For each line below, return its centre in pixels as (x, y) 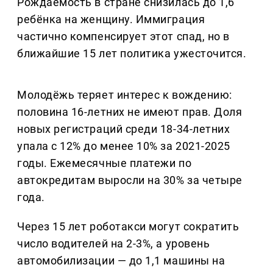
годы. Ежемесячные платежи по (105, 163)
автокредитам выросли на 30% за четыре (130, 180)
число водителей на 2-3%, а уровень (114, 244)
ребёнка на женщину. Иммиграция (111, 19)
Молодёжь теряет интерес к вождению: (125, 95)
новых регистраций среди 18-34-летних (124, 129)
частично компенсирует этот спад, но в (123, 37)
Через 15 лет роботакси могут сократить (128, 227)
